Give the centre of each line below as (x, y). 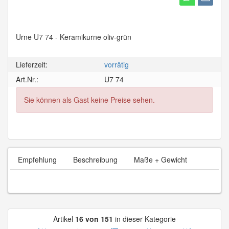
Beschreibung (95, 160)
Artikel (64, 219)
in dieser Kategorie (144, 219)
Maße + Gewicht (161, 160)
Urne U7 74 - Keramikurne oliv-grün (74, 37)
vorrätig (117, 65)
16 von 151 (94, 219)
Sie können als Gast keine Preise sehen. (89, 100)
